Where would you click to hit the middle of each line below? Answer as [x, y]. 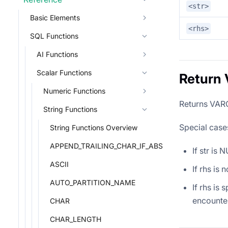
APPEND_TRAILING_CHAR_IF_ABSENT [113, 146]
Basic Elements [55, 18]
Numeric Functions [74, 91]
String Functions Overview [94, 127]
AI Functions [57, 54]
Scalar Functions [64, 73]
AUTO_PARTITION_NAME [93, 182]
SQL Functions [54, 36]
